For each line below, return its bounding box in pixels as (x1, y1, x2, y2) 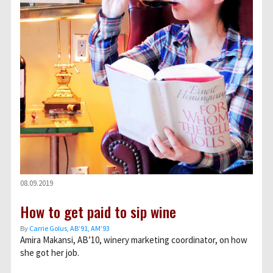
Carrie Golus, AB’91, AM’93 (29, 224, 110, 233)
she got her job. (20, 247, 79, 258)
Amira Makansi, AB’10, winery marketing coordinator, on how (20, 234, 247, 246)
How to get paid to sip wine (20, 200, 176, 222)
